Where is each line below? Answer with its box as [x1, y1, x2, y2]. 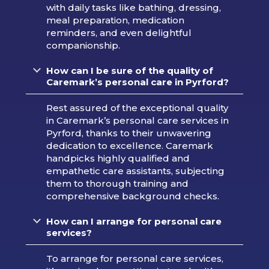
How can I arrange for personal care [46, 215, 222, 227]
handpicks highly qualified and [46, 152, 190, 164]
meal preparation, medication [46, 14, 184, 26]
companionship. [46, 39, 120, 51]
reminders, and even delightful [46, 26, 192, 38]
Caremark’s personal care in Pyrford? [46, 76, 229, 88]
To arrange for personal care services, [46, 252, 223, 264]
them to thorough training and [46, 177, 189, 189]
